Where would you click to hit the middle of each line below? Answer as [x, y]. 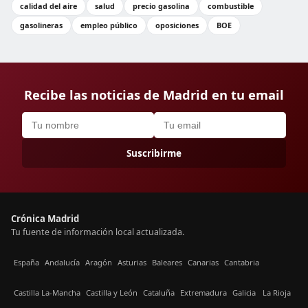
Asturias [132, 262]
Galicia [244, 292]
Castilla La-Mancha [47, 292]
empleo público [109, 25]
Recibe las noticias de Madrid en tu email [154, 95]
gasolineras [41, 25]
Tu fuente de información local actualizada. [98, 232]
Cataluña [159, 292]
